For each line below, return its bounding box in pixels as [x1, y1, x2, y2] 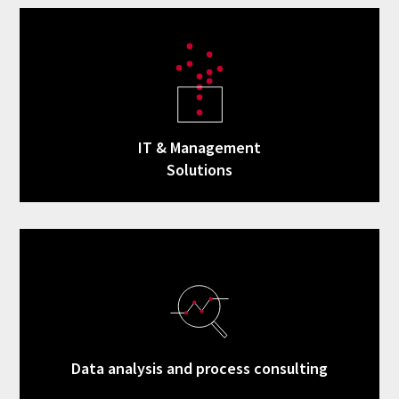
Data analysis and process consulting [71, 358, 328, 379]
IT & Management [138, 137, 261, 159]
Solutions [167, 159, 232, 181]
